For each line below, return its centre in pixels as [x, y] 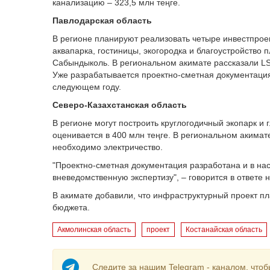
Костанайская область [224, 230]
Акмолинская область [94, 230]
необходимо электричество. [108, 147]
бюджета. [71, 207]
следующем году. [87, 87]
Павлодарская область [102, 20]
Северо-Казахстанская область [120, 105]
